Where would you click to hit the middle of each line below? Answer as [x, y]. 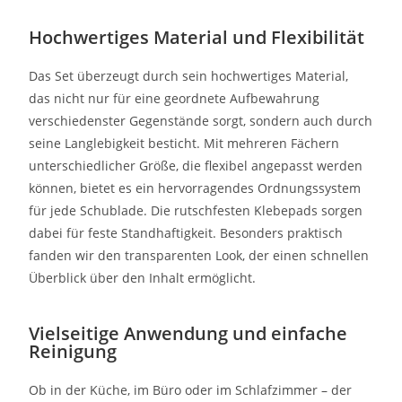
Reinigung [73, 351]
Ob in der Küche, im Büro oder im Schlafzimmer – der [191, 390]
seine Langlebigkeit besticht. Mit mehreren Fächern [184, 143]
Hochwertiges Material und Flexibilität [197, 37]
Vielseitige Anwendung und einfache [188, 333]
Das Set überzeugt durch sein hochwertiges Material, [189, 76]
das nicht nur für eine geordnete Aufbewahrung [175, 98]
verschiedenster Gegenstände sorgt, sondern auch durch [201, 121]
